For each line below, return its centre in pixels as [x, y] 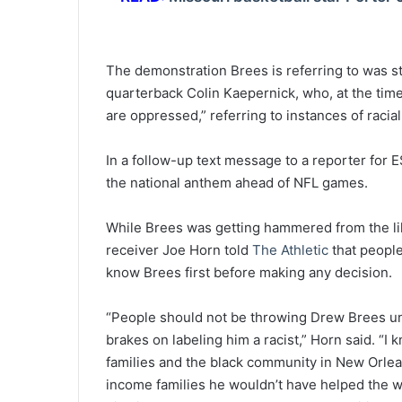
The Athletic [290, 250]
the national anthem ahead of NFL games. [237, 183]
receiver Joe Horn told [179, 250]
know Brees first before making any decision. [249, 273]
